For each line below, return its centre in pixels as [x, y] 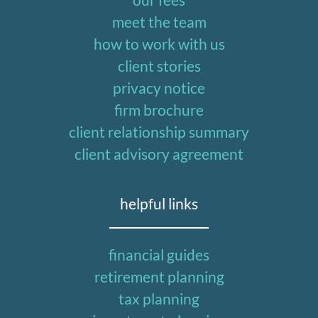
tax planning [159, 299]
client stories [159, 66]
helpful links [159, 204]
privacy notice [159, 88]
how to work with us [159, 44]
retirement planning [159, 277]
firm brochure [159, 110]
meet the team [159, 22]
